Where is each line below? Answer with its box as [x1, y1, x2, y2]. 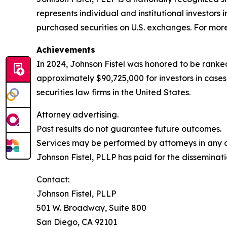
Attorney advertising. [36, 109, 119, 120]
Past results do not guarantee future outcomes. [36, 124, 221, 134]
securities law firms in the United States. [36, 87, 191, 98]
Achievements [36, 45, 95, 55]
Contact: [36, 174, 69, 185]
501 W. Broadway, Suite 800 [36, 203, 146, 213]
